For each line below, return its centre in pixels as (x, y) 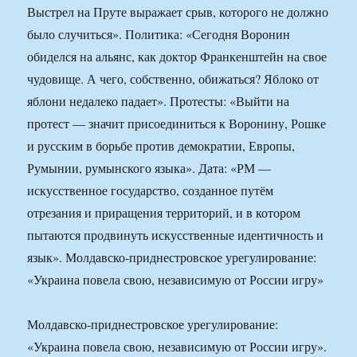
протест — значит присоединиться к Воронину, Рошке (177, 124)
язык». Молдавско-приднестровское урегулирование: (172, 257)
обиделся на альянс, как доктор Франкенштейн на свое (177, 57)
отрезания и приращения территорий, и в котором (164, 213)
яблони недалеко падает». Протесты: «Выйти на (159, 101)
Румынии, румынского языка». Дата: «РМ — (149, 168)
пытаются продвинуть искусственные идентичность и (176, 235)
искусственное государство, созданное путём (151, 190)
